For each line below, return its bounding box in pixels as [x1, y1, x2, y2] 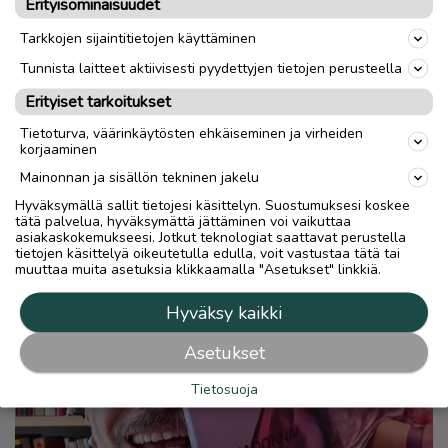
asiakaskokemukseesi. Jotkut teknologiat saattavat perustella [15, 227, 406, 247]
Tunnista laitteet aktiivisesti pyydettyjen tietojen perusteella [20, 58, 402, 78]
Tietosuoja [190, 379, 258, 399]
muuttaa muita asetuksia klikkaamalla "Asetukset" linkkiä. [15, 259, 381, 279]
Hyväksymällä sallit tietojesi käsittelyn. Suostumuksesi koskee [15, 195, 410, 215]
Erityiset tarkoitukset [25, 90, 171, 113]
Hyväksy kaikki [166, 300, 282, 325]
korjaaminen [20, 139, 97, 159]
